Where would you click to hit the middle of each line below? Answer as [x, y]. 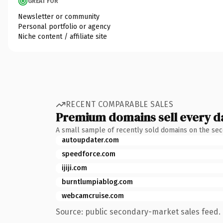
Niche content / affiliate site [62, 36]
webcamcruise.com [93, 196]
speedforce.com [89, 154]
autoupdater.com [90, 140]
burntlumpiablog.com [97, 182]
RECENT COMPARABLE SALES [120, 104]
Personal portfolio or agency [64, 26]
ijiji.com [74, 168]
